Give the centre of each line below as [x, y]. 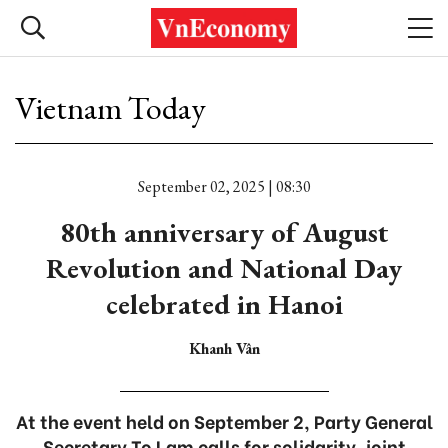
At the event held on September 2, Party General [224, 420]
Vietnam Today [110, 108]
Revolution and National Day [224, 268]
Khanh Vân [224, 348]
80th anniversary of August [224, 232]
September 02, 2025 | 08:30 [224, 186]
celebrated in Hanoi [224, 304]
